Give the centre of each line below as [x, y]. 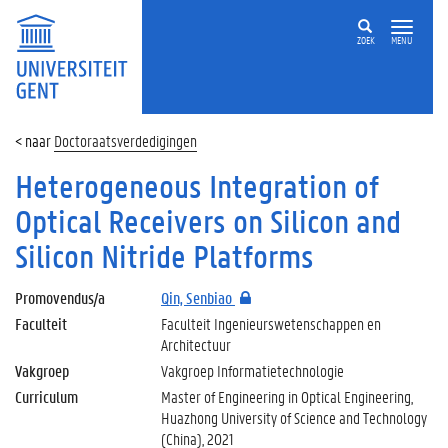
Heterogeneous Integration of [197, 186]
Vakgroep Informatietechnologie [252, 370]
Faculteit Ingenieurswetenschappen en [270, 323]
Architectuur [195, 344]
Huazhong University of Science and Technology [293, 417]
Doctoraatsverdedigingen [125, 140]
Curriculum [46, 396]
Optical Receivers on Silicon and [208, 221]
